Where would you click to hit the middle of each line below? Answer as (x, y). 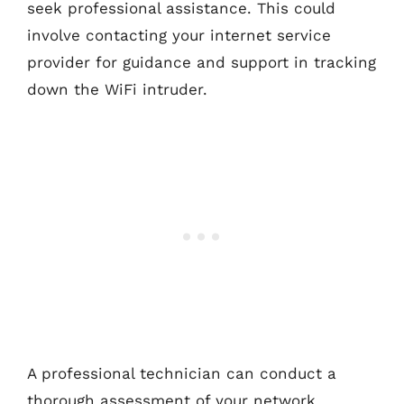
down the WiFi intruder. (117, 89)
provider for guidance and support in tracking (202, 62)
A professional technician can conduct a (182, 373)
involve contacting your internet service (179, 35)
